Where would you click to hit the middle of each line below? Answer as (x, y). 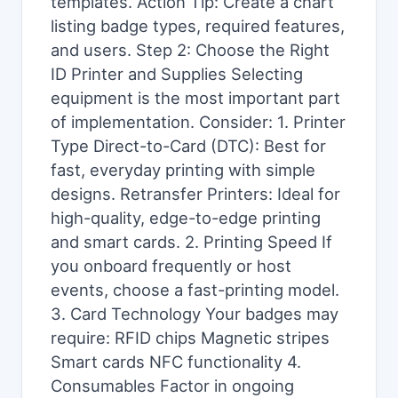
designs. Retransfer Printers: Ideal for (195, 194)
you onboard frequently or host (171, 266)
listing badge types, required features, (198, 26)
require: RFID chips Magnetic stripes (190, 338)
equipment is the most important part (195, 98)
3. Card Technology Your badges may (195, 314)
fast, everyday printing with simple (183, 170)
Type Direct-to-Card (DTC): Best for (188, 146)
